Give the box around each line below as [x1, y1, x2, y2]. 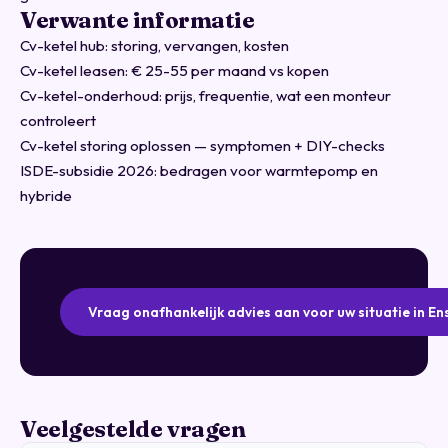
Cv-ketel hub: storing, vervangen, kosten [20, 36, 289, 55]
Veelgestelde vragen [20, 415, 246, 443]
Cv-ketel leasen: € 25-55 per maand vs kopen [20, 61, 329, 80]
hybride [20, 186, 72, 205]
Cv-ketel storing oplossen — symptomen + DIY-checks [20, 136, 385, 155]
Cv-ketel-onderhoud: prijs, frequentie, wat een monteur [20, 86, 391, 105]
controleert [20, 111, 96, 130]
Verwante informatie [20, 6, 255, 34]
